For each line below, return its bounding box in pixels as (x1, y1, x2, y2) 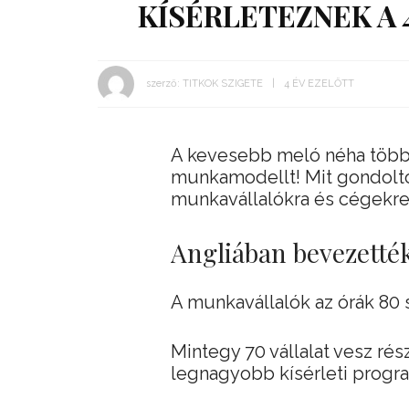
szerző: (146, 77, 180, 89)
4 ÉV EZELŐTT (284, 77, 354, 89)
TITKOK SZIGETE (183, 77, 263, 89)
